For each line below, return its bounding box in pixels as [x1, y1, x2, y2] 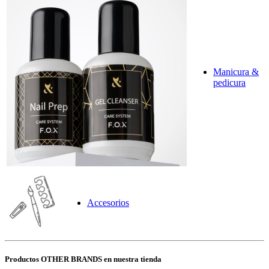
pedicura [213, 77, 246, 88]
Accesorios [87, 197, 129, 208]
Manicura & [213, 66, 259, 77]
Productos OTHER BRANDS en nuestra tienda [5, 255, 162, 264]
